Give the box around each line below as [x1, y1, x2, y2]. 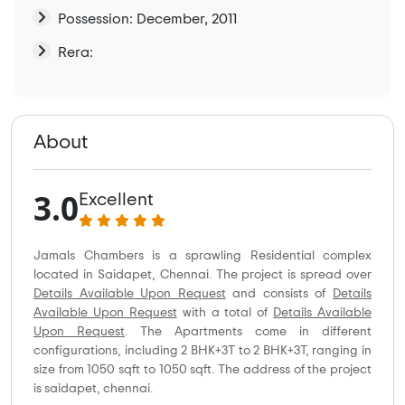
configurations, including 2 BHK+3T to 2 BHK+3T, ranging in [33, 344, 372, 358]
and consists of [225, 287, 334, 301]
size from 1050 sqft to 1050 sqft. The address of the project [33, 363, 372, 377]
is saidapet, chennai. [33, 382, 153, 396]
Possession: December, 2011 [58, 12, 237, 27]
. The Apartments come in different [125, 325, 372, 339]
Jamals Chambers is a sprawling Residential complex [33, 250, 372, 263]
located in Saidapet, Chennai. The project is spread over [33, 268, 372, 282]
